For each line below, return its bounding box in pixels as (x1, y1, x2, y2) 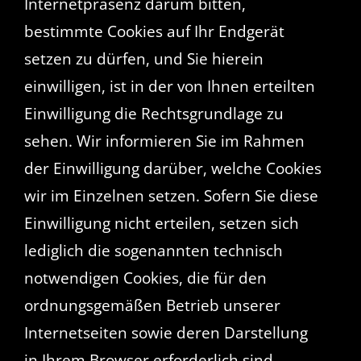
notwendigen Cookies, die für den (23, 267, 267, 288)
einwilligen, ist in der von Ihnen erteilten (23, 75, 315, 97)
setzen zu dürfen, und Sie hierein (23, 48, 263, 69)
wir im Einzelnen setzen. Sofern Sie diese (23, 185, 318, 206)
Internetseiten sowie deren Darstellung (23, 322, 308, 343)
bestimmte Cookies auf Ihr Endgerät (23, 20, 284, 42)
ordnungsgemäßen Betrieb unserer (23, 294, 280, 316)
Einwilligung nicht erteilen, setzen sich (23, 212, 299, 234)
